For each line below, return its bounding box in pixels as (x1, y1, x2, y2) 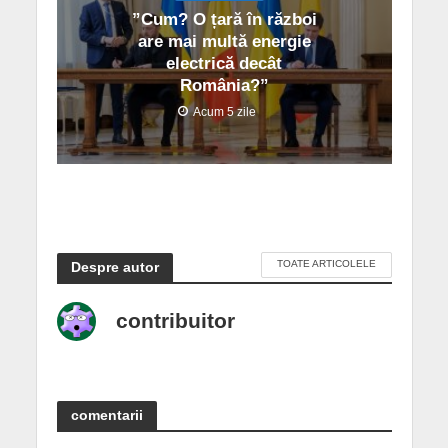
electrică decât (166, 54, 282, 74)
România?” (179, 76, 269, 96)
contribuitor (115, 309, 235, 333)
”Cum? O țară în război (131, 10, 317, 30)
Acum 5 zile (193, 105, 256, 119)
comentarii (70, 407, 143, 424)
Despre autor (70, 259, 159, 276)
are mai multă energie (137, 32, 311, 52)
